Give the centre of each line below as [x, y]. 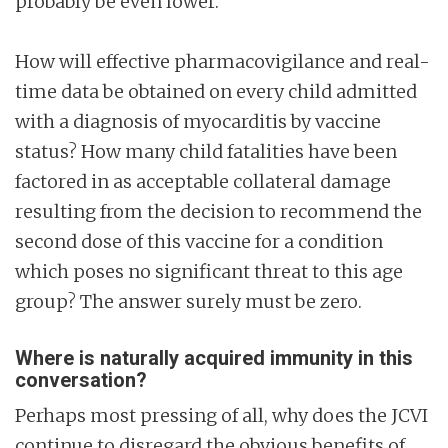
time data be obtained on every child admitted [216, 92]
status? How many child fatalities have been [206, 152]
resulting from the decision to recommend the [218, 212]
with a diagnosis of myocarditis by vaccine [198, 122]
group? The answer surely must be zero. [188, 302]
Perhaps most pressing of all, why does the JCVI [221, 416]
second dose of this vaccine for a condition [199, 242]
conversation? [81, 380]
